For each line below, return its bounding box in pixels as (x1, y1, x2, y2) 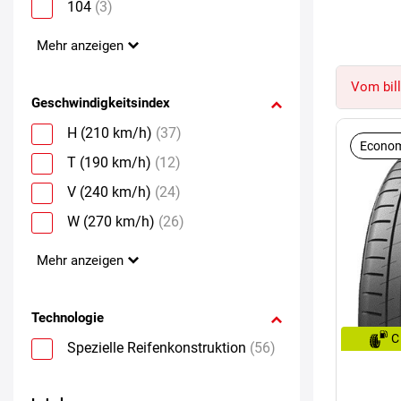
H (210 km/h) (67, 124, 152, 141)
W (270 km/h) (67, 212, 155, 230)
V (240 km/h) (67, 183, 151, 200)
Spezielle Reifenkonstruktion (67, 338, 246, 356)
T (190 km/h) (67, 153, 151, 171)
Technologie (31, 309, 104, 326)
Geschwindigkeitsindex (31, 94, 170, 111)
